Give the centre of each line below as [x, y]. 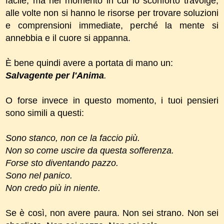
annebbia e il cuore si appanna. [68, 38]
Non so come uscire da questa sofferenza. [90, 150]
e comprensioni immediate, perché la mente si [112, 25]
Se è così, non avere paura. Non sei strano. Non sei [112, 213]
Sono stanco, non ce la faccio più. [73, 138]
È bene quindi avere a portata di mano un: [89, 63]
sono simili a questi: [45, 113]
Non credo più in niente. [53, 188]
